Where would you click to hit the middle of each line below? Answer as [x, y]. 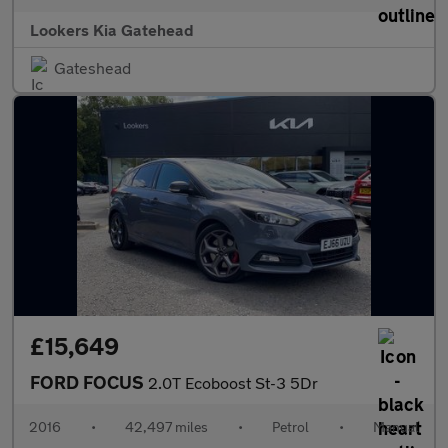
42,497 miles [166, 426]
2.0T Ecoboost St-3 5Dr [233, 382]
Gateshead [92, 67]
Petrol [290, 426]
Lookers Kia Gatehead [112, 29]
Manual [396, 426]
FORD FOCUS [89, 382]
